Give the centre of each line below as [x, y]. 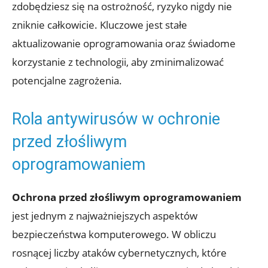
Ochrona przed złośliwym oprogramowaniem [127, 197]
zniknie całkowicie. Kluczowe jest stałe [100, 25]
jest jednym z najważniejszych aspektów [105, 216]
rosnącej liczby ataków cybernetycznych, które [119, 253]
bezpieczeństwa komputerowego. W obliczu [114, 234]
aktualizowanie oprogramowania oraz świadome [124, 44]
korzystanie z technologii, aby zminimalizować [118, 62]
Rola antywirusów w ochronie [116, 119]
